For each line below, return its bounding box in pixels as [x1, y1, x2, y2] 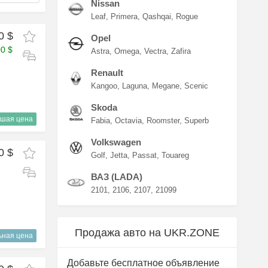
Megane [152, 81, 179, 90]
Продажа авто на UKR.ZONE [75, 227, 220, 239]
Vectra [144, 47, 166, 56]
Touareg [162, 151, 189, 160]
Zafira [171, 47, 191, 56]
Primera [111, 12, 138, 21]
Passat [132, 151, 157, 160]
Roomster [147, 116, 179, 125]
